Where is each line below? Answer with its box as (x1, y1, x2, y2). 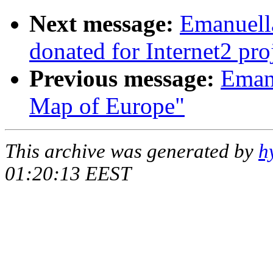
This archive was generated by (5, 140, 258, 163)
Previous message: (29, 65, 214, 92)
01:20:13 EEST (5, 163, 131, 185)
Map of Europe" (29, 93, 185, 119)
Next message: (29, 10, 174, 37)
